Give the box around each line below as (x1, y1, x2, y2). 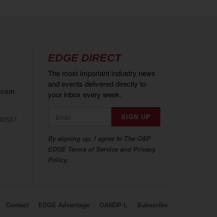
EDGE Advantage (38, 200, 90, 210)
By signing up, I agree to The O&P (47, 134, 151, 143)
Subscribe (137, 200, 168, 210)
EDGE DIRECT (47, 52, 121, 64)
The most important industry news (47, 68, 155, 78)
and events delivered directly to (47, 78, 146, 89)
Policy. (47, 155, 68, 165)
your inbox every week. (47, 89, 122, 100)
